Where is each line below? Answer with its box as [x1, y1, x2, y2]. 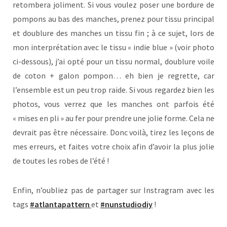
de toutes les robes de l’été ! [13, 156, 109, 166]
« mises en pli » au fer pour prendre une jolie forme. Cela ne [13, 113, 214, 124]
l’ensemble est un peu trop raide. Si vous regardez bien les [13, 85, 214, 95]
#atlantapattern [30, 199, 90, 210]
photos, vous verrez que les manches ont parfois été [13, 99, 214, 109]
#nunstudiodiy [100, 199, 153, 210]
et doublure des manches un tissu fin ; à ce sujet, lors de [13, 28, 214, 39]
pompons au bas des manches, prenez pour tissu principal [13, 14, 214, 24]
